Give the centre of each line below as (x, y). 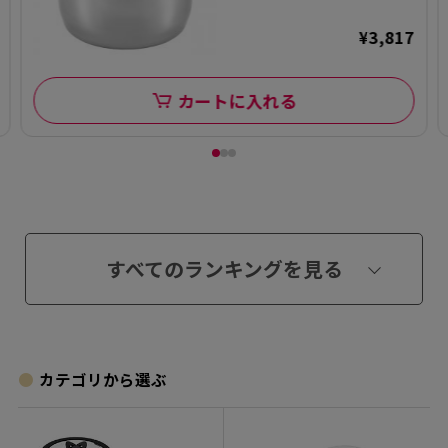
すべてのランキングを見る (224, 268)
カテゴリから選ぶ (103, 378)
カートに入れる (236, 101)
